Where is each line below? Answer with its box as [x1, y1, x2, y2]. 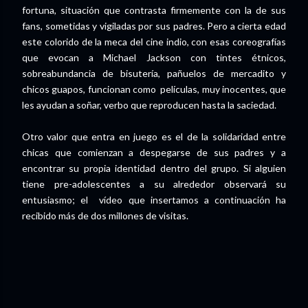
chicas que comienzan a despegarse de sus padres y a [22, 146, 286, 159]
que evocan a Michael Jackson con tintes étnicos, [22, 52, 286, 64]
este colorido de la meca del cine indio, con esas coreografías [22, 36, 286, 48]
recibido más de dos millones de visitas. [22, 210, 188, 222]
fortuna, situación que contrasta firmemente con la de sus [22, 4, 286, 16]
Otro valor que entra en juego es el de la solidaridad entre [22, 131, 286, 143]
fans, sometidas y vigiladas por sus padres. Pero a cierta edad [22, 20, 286, 32]
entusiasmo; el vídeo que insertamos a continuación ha [22, 194, 286, 206]
